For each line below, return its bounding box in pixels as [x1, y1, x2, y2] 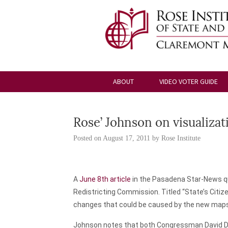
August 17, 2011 [103, 134, 151, 142]
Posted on [73, 134, 103, 142]
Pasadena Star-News [152, 175, 224, 183]
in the [131, 175, 153, 183]
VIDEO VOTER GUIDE [159, 77, 218, 86]
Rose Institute [161, 134, 201, 142]
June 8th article [79, 175, 131, 183]
